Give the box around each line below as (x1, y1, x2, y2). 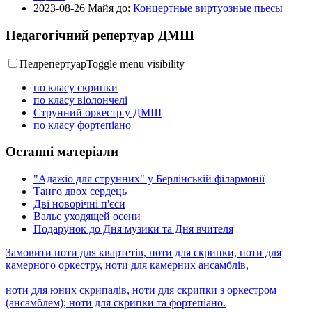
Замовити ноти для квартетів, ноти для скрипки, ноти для (6, 246, 281, 258)
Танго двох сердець (33, 185, 127, 197)
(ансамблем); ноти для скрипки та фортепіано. (6, 296, 226, 309)
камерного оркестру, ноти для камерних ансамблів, (6, 258, 249, 271)
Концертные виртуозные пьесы (133, 2, 283, 15)
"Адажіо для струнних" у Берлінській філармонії (33, 172, 265, 185)
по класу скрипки (33, 81, 118, 93)
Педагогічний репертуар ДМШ (6, 27, 194, 42)
